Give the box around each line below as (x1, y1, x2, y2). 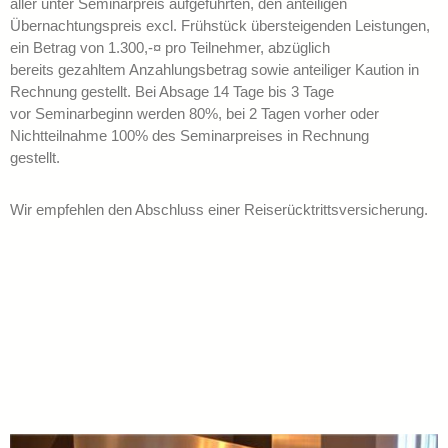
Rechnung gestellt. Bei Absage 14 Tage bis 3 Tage (10, 83, 334, 101)
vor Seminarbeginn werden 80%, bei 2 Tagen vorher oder (10, 105, 379, 123)
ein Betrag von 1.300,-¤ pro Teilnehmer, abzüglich (10, 39, 330, 57)
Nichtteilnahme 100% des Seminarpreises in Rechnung (10, 127, 369, 145)
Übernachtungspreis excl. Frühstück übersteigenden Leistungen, (10, 17, 430, 35)
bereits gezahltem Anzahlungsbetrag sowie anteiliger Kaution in (10, 61, 419, 79)
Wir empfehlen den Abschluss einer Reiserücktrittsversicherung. (10, 201, 428, 219)
